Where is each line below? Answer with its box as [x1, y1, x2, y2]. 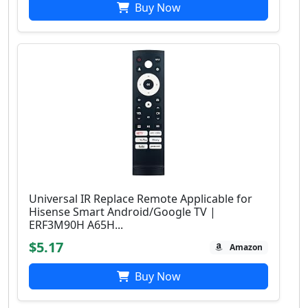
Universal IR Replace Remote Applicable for [29, 191, 252, 207]
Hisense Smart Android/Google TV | [29, 204, 216, 220]
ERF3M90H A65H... [29, 217, 123, 233]
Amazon [230, 241, 263, 254]
